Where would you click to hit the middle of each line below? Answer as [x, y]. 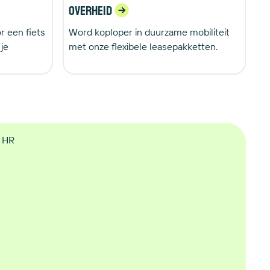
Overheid [90, 10]
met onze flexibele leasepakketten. [143, 46]
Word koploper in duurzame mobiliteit [149, 32]
